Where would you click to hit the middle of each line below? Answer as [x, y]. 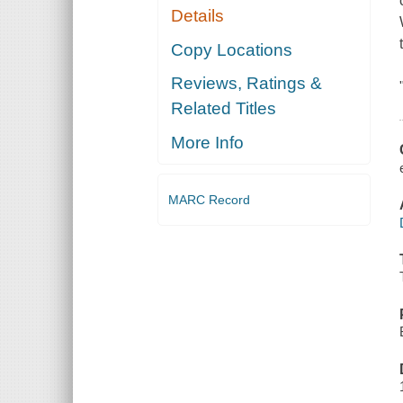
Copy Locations [232, 49]
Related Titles [224, 109]
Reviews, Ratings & [247, 84]
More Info [208, 142]
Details [198, 16]
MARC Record [209, 199]
